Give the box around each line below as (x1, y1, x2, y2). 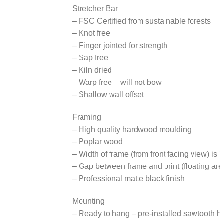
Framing (72, 113, 101, 122)
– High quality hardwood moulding (72, 125, 192, 134)
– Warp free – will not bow (72, 78, 162, 87)
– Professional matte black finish (72, 174, 185, 183)
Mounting (72, 196, 105, 205)
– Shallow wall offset (72, 90, 144, 99)
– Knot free (72, 29, 110, 38)
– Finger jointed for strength (72, 41, 167, 50)
